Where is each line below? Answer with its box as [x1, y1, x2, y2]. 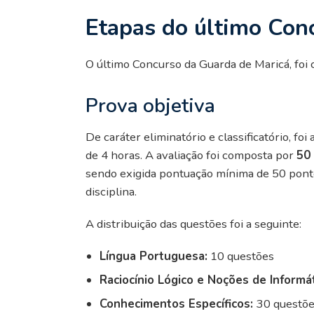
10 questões [207, 247, 274, 264]
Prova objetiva [86, 92, 215, 119]
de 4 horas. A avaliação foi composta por [86, 146, 296, 163]
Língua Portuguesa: [100, 247, 207, 264]
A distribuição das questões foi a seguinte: [86, 215, 301, 232]
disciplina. [86, 183, 137, 200]
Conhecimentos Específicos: [100, 295, 257, 312]
